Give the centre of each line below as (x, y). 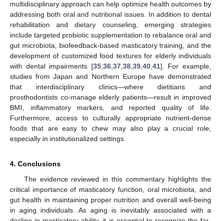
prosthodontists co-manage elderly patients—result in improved (110, 97)
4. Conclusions (35, 164)
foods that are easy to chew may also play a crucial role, (110, 128)
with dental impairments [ (52, 66)
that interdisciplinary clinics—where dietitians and (110, 87)
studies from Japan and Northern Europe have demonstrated (110, 76)
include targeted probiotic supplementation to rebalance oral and (110, 35)
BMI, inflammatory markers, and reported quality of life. (110, 108)
